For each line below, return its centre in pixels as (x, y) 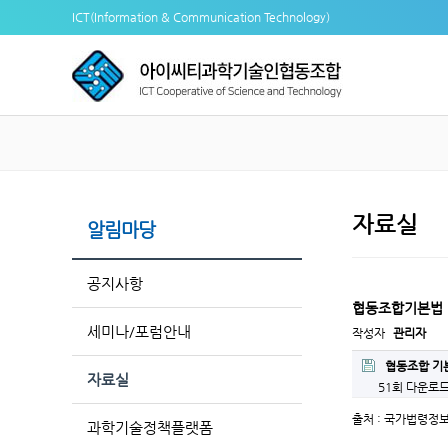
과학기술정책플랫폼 (150, 428)
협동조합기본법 (397, 308)
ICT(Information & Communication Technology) (201, 17)
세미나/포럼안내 (139, 332)
